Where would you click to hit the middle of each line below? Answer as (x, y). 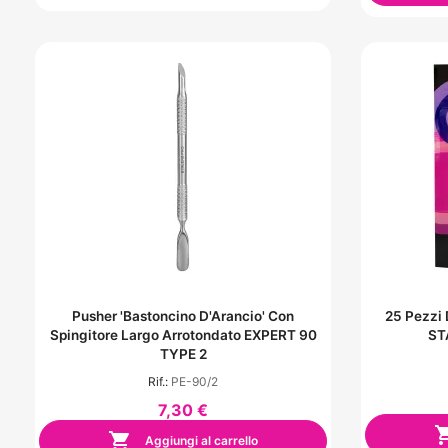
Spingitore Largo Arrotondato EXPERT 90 (183, 335)
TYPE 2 (183, 354)
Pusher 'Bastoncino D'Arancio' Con (183, 316)
